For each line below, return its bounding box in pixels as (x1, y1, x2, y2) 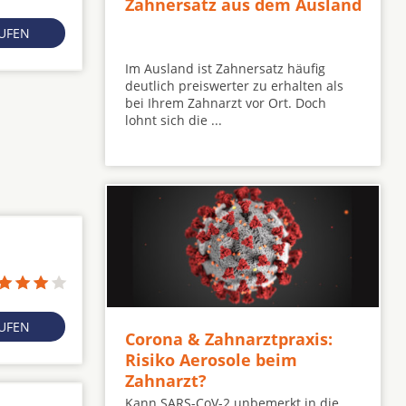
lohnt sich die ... (125, 111, 222, 130)
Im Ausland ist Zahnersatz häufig (125, 60, 325, 78)
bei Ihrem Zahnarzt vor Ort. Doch (125, 94, 326, 112)
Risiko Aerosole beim (125, 349, 297, 372)
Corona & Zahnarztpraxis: (125, 328, 333, 351)
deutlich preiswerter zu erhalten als (125, 77, 343, 95)
